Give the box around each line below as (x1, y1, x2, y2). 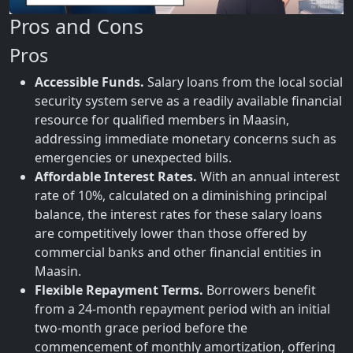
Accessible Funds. (35, 73, 144, 91)
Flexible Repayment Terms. (35, 281, 203, 299)
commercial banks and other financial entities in (35, 243, 321, 261)
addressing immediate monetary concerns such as (35, 130, 336, 147)
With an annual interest (197, 168, 340, 185)
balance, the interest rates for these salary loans (35, 206, 322, 223)
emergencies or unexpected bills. (35, 149, 232, 166)
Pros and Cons (9, 13, 143, 39)
